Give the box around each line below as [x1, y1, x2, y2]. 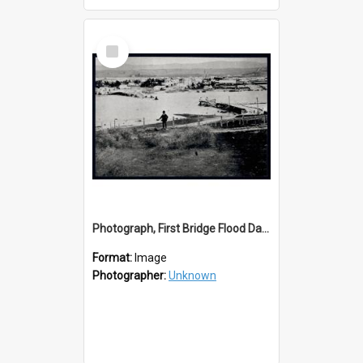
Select [100, 34, 135, 49]
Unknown [169, 268, 216, 282]
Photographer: [92, 268, 169, 282]
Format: [92, 250, 135, 264]
